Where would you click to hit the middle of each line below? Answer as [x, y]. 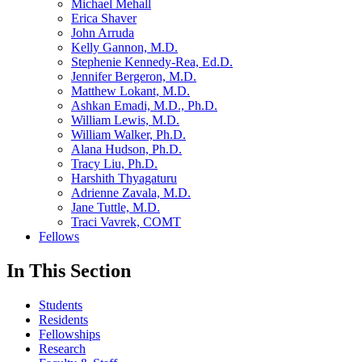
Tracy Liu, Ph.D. [114, 164]
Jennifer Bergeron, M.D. [134, 77]
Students [61, 305]
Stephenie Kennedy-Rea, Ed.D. [152, 62]
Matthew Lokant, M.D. [130, 91]
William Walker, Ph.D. [128, 135]
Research [62, 349]
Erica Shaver [104, 19]
